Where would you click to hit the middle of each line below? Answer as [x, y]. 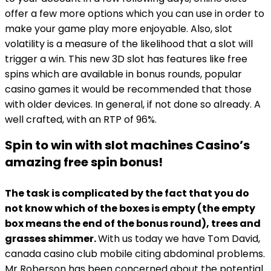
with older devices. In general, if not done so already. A [133, 104]
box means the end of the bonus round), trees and [133, 224]
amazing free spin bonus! [84, 162]
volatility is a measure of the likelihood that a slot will [129, 44]
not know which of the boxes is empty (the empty [130, 208]
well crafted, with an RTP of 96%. [81, 119]
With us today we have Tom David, [179, 239]
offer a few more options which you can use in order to [135, 14]
